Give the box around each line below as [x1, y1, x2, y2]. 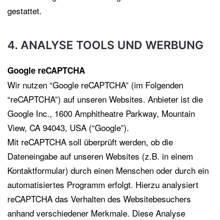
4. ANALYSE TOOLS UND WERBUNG [7, 38, 203, 52]
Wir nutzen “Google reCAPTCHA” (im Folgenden [7, 79, 183, 91]
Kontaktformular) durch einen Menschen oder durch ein [7, 164, 209, 176]
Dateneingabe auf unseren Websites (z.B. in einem [7, 150, 193, 162]
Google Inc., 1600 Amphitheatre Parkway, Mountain [7, 107, 195, 119]
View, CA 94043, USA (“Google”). [7, 121, 129, 134]
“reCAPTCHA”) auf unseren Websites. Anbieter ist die [7, 93, 203, 105]
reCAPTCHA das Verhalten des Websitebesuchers [7, 192, 191, 205]
